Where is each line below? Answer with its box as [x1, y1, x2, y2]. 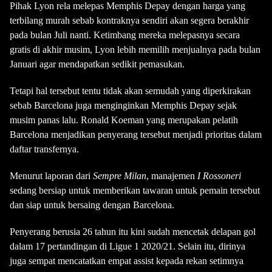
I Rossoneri [195, 171, 241, 181]
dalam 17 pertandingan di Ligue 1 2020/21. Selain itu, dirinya [10, 241, 245, 251]
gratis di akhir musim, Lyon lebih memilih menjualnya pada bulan [10, 44, 260, 55]
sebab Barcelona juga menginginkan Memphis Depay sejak [10, 100, 237, 110]
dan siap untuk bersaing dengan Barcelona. [10, 200, 174, 210]
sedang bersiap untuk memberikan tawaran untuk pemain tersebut [10, 185, 260, 195]
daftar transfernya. [10, 144, 79, 154]
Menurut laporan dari [10, 171, 93, 181]
